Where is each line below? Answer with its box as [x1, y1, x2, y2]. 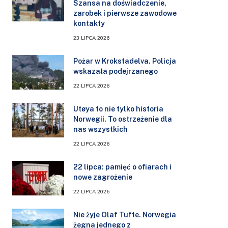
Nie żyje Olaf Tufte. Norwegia [73, 210, 176, 219]
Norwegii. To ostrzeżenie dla [73, 115, 172, 123]
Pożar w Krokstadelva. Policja [73, 56, 176, 65]
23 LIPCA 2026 [73, 34, 109, 42]
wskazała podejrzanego [73, 67, 158, 75]
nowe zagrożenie [73, 173, 132, 181]
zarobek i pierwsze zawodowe [73, 9, 177, 17]
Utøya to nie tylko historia [73, 104, 163, 113]
